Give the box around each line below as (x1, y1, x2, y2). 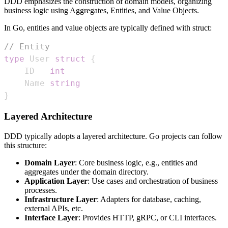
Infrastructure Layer (24, 194, 97, 204)
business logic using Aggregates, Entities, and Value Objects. (4, 6, 199, 15)
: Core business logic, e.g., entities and (75, 158, 197, 167)
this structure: (4, 140, 47, 150)
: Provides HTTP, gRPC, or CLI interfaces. (78, 213, 217, 222)
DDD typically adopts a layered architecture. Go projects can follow (4, 131, 222, 140)
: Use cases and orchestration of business (88, 176, 218, 185)
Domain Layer (24, 158, 75, 167)
